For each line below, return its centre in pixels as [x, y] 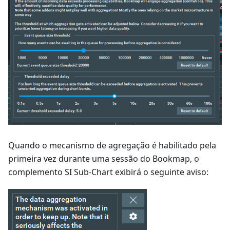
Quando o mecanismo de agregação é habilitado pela [112, 145]
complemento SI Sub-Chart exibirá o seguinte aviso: [108, 172]
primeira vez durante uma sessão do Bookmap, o [104, 158]
